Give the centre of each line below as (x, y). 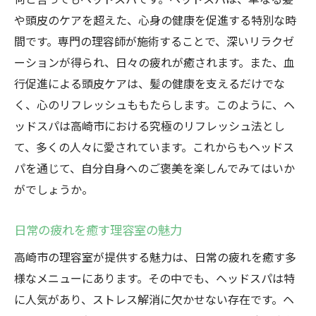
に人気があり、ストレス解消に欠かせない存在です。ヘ (154, 299)
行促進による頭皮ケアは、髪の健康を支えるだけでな (150, 83)
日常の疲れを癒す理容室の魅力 (98, 230)
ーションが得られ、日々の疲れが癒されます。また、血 (154, 62)
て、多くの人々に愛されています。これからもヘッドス (154, 147)
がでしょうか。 (54, 189)
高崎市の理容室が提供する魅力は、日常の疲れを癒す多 (155, 257)
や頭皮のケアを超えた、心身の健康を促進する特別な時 (155, 20)
